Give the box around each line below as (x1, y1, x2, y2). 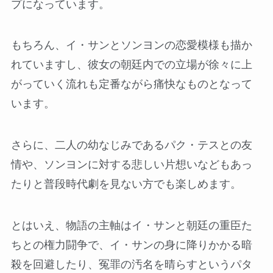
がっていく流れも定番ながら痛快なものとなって (10, 78, 252, 91)
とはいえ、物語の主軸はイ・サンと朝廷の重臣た (10, 219, 252, 232)
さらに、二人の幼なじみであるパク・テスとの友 (10, 139, 252, 152)
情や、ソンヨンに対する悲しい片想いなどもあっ (10, 158, 252, 171)
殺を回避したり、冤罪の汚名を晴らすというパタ (10, 258, 252, 271)
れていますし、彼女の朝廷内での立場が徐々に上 (10, 58, 252, 71)
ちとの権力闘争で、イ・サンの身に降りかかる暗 (10, 239, 252, 252)
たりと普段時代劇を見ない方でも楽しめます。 (10, 178, 241, 191)
